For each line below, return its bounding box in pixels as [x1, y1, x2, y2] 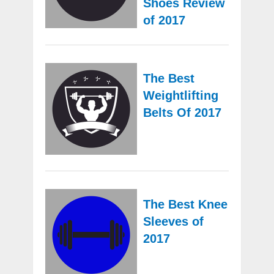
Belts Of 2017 [143, 106, 221, 120]
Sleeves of [143, 215, 204, 229]
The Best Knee [143, 198, 228, 212]
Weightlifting [143, 89, 218, 103]
